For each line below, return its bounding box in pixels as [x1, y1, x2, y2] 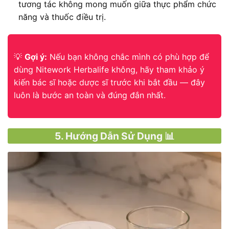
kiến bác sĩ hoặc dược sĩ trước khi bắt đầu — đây [14, 77, 205, 87]
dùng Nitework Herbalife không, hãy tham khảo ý [14, 64, 204, 75]
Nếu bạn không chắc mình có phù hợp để [47, 51, 209, 62]
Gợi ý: [25, 51, 47, 62]
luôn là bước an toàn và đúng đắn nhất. [14, 89, 166, 100]
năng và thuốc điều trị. [18, 12, 106, 22]
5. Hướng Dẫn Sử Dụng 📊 [55, 129, 174, 142]
